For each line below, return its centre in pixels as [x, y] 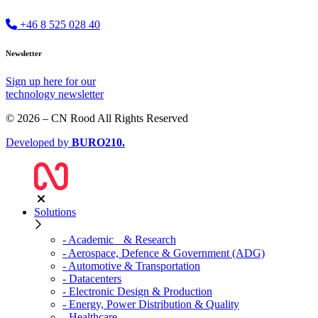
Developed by [39, 143]
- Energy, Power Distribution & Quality [151, 305]
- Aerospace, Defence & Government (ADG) [164, 253]
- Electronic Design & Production [137, 292]
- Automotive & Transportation [131, 266]
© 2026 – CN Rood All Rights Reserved [97, 119]
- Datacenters [92, 279]
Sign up [24, 82]
